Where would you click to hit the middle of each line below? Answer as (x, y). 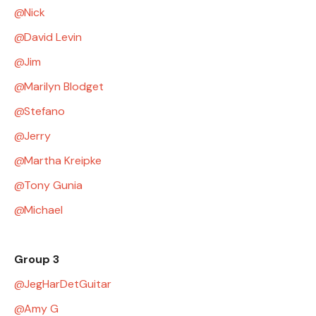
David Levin (53, 37)
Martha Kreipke (63, 160)
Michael (43, 209)
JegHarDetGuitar (68, 284)
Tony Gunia (53, 185)
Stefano (44, 111)
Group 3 (37, 259)
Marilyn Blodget (64, 86)
